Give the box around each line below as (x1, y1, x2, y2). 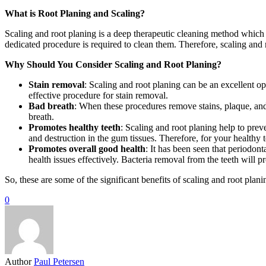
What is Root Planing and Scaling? (5, 8, 147, 18)
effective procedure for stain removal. (28, 90, 170, 100)
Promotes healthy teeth (28, 122, 121, 132)
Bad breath (28, 100, 74, 111)
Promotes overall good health (28, 143, 145, 154)
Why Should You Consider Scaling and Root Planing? (5, 59, 224, 69)
